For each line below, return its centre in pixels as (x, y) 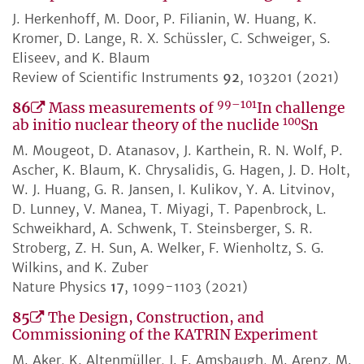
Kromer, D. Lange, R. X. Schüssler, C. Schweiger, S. (171, 39)
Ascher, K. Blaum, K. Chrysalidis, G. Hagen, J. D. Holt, (181, 170)
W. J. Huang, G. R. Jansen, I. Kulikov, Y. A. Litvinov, (173, 190)
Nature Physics (61, 287)
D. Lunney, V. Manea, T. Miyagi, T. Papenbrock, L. (169, 209)
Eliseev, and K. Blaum (81, 58)
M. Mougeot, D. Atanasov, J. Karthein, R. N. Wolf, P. (178, 151)
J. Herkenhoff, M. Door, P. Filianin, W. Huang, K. (165, 19)
